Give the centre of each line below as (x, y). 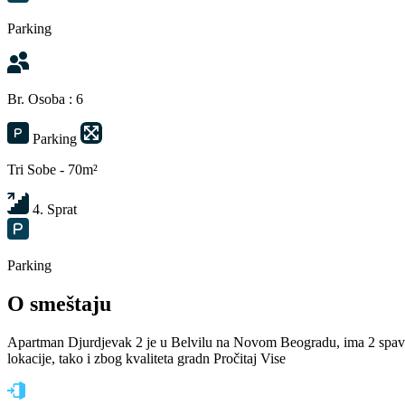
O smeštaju (59, 303)
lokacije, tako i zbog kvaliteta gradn (110, 358)
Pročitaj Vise (250, 358)
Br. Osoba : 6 (45, 99)
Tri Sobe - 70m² (52, 169)
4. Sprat (55, 209)
